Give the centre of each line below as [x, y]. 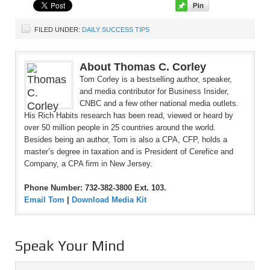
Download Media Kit [109, 200]
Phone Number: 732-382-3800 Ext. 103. [95, 188]
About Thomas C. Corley [143, 67]
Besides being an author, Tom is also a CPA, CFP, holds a [126, 140]
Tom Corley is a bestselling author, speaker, [156, 79]
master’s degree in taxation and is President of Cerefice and [129, 152]
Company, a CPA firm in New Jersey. [88, 164]
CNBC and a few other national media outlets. [159, 103]
